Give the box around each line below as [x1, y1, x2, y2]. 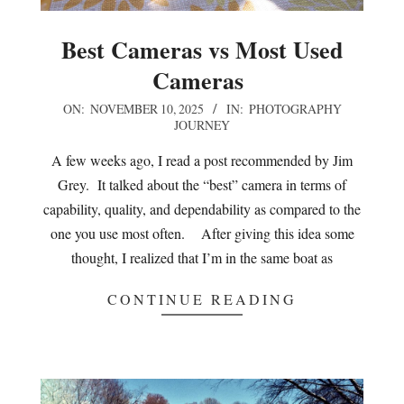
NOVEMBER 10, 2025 [89, 100, 204, 118]
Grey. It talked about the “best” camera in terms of [58, 175, 346, 195]
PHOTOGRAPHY [248, 100, 342, 118]
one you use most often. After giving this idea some [50, 224, 354, 243]
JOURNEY [174, 116, 230, 134]
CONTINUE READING [107, 289, 297, 309]
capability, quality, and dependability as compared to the [43, 199, 361, 219]
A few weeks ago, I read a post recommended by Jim [51, 151, 353, 170]
